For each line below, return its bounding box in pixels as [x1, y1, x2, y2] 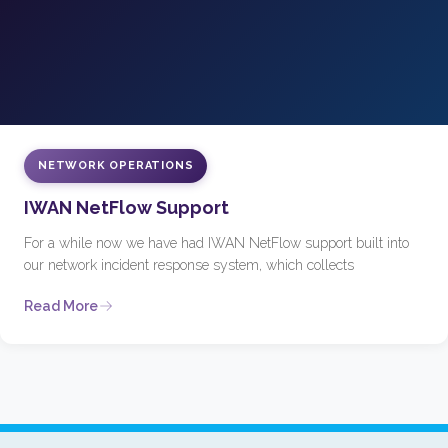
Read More [24, 298, 98, 315]
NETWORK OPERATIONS [38, 159, 194, 173]
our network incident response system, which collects [24, 257, 354, 274]
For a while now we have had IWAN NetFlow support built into [24, 235, 409, 252]
